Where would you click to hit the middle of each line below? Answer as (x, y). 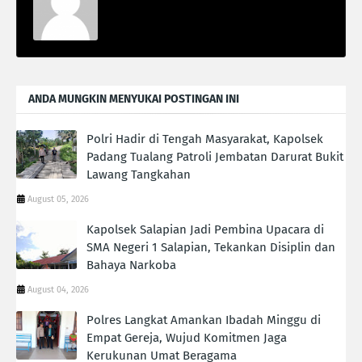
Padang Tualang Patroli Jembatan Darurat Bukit (215, 157)
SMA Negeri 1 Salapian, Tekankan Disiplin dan (211, 248)
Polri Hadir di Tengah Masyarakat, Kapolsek (205, 139)
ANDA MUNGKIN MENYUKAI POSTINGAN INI (134, 99)
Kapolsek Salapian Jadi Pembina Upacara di (205, 230)
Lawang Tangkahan (139, 175)
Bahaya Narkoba (131, 265)
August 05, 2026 (58, 200)
